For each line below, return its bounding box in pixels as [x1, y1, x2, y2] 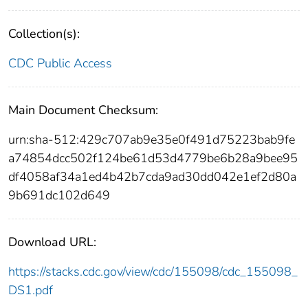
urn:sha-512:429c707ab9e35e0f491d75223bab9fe [8, 131, 295, 148]
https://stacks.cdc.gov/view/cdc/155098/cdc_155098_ [8, 263, 298, 280]
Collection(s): [8, 25, 80, 43]
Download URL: [8, 234, 96, 251]
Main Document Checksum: [8, 102, 158, 119]
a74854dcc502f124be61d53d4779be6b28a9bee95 [8, 150, 298, 167]
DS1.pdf [8, 282, 53, 299]
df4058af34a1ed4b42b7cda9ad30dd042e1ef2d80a [8, 168, 296, 186]
